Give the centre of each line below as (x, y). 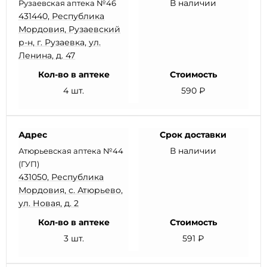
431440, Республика (61, 16)
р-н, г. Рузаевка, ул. (60, 42)
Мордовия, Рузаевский (69, 29)
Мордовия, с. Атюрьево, (71, 190)
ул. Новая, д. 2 (49, 203)
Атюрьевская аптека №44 (71, 151)
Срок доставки (193, 135)
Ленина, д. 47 (47, 55)
